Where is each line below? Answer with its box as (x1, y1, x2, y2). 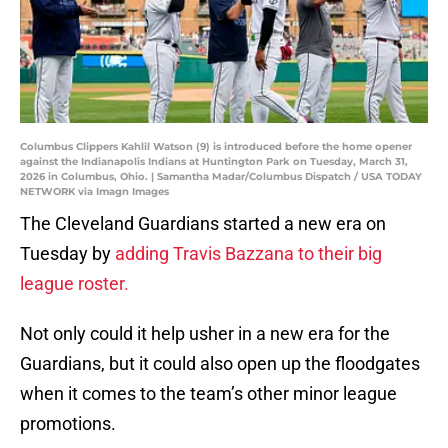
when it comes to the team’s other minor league (20, 383, 397, 405)
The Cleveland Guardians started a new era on (20, 213, 386, 235)
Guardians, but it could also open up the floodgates (20, 353, 420, 375)
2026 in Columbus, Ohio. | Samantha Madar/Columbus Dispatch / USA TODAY (20, 170, 422, 184)
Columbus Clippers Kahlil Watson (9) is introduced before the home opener (20, 140, 412, 154)
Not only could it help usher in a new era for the (20, 323, 390, 345)
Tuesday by (20, 243, 115, 265)
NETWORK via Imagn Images (20, 185, 169, 199)
